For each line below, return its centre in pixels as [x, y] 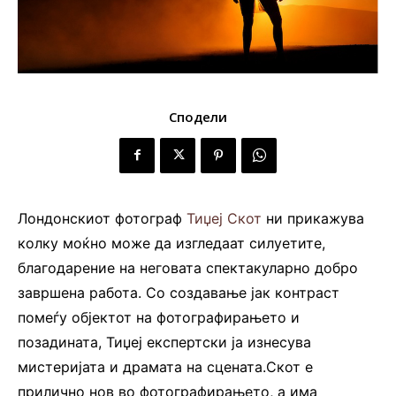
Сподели [198, 116]
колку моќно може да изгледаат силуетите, [171, 243]
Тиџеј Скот [224, 218]
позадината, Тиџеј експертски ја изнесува [164, 342]
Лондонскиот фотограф [102, 218]
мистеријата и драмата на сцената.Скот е [165, 366]
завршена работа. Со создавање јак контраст [179, 292]
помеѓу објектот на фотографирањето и [159, 317]
